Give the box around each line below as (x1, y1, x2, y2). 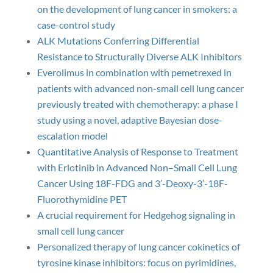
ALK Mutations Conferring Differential (37, 35, 199, 46)
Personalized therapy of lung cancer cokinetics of (37, 241, 240, 252)
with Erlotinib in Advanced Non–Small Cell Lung (37, 161, 237, 173)
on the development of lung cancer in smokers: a (37, 3, 237, 15)
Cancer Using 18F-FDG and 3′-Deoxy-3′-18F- (37, 177, 228, 189)
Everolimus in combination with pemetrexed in (37, 66, 232, 78)
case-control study (37, 19, 115, 30)
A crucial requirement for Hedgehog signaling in (37, 209, 235, 221)
